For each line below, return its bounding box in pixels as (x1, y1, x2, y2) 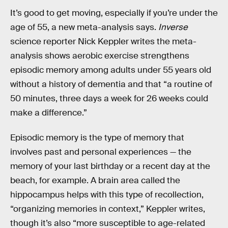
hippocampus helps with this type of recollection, (10, 189, 204, 201)
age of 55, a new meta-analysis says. (10, 21, 158, 33)
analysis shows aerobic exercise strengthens (10, 50, 189, 61)
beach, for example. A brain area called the (10, 175, 180, 186)
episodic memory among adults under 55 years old (10, 64, 211, 75)
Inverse (158, 21, 188, 33)
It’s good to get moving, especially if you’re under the (10, 7, 218, 18)
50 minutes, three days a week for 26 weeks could (10, 93, 208, 104)
